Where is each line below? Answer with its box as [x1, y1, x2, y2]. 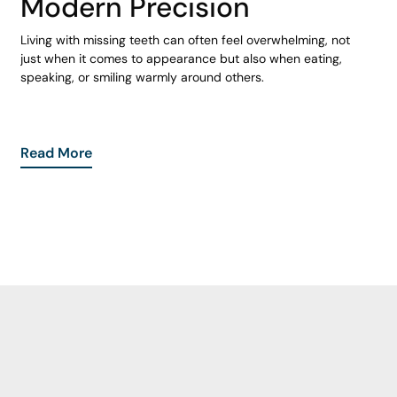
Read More [19, 144, 92, 162]
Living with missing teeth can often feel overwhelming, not [19, 32, 350, 49]
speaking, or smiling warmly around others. [19, 69, 264, 86]
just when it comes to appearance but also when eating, [19, 51, 342, 67]
